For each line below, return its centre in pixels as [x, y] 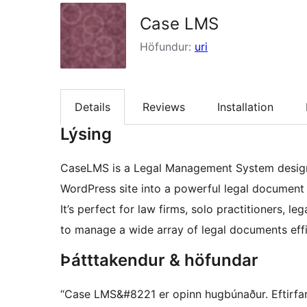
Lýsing [86, 134]
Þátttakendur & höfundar [159, 260]
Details [93, 107]
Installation [245, 107]
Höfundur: [167, 47]
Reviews [164, 107]
